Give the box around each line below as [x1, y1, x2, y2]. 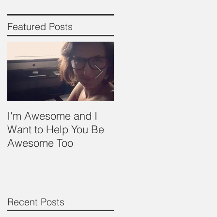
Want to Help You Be [7, 123, 104, 136]
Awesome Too [7, 136, 73, 150]
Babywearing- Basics [114, 109, 214, 123]
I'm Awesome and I [7, 109, 97, 123]
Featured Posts [7, 20, 73, 32]
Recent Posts [7, 195, 64, 208]
